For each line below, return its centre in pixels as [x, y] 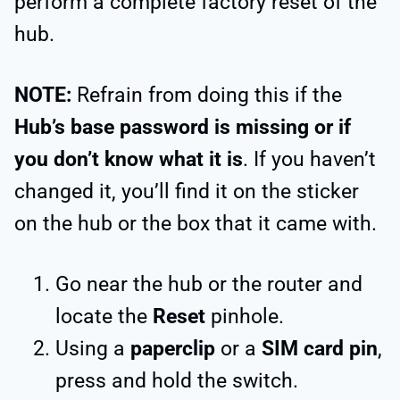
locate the [104, 316]
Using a [93, 348]
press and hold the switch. [177, 380]
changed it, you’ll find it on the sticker [187, 191]
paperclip [173, 348]
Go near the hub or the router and [209, 284]
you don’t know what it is [129, 159]
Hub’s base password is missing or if [183, 127]
